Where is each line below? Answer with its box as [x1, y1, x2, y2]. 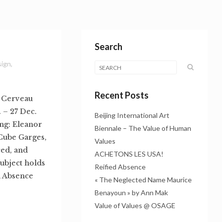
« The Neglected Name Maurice [94, 175, 192, 184]
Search [94, 41, 122, 52]
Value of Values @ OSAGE [94, 201, 175, 210]
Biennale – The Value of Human [94, 124, 191, 132]
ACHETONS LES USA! [94, 150, 164, 158]
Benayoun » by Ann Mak [94, 188, 168, 197]
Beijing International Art [94, 111, 169, 119]
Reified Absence [94, 163, 146, 171]
